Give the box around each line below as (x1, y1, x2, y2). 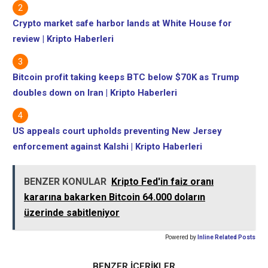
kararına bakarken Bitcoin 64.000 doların (24, 191, 205, 203)
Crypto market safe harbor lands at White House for (13, 17, 232, 29)
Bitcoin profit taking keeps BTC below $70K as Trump (13, 71, 239, 83)
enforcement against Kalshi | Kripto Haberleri (13, 141, 202, 152)
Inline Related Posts (197, 233, 255, 240)
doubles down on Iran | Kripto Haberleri (13, 87, 177, 98)
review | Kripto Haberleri (13, 33, 114, 44)
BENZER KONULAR (24, 175, 106, 187)
